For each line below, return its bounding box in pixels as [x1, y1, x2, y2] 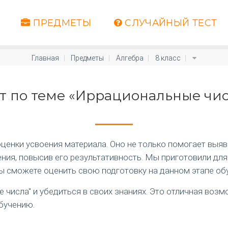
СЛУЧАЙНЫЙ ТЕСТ [122, 17, 217, 28]
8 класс [155, 54, 181, 63]
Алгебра [116, 54, 144, 63]
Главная [32, 54, 60, 63]
